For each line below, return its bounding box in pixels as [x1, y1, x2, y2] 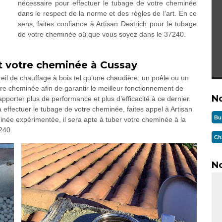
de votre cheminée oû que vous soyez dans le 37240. [17, 30, 186, 38]
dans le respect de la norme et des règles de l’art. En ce [17, 9, 197, 17]
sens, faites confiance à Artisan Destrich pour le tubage [17, 20, 197, 28]
